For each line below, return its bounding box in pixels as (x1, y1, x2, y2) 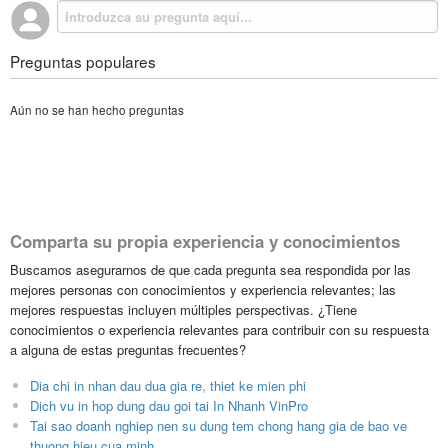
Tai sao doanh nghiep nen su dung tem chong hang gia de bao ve (29, 415, 407, 435)
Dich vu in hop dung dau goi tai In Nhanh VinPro (29, 395, 308, 415)
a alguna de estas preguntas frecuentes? (9, 339, 246, 359)
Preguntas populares (9, 49, 156, 72)
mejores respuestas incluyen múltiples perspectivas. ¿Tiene (9, 299, 357, 319)
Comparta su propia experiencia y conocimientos (9, 229, 400, 254)
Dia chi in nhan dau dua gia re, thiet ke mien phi (29, 375, 306, 395)
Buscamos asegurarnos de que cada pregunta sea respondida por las (9, 259, 411, 279)
